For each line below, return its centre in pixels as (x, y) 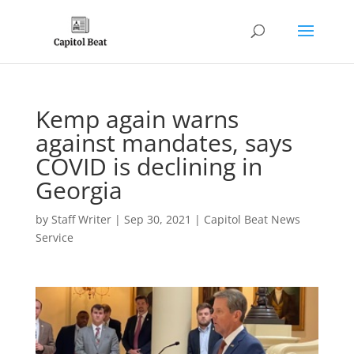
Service (54, 237)
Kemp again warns (137, 119)
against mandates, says (164, 143)
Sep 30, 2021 (157, 219)
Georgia (79, 190)
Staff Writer (81, 219)
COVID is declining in (149, 166)
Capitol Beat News (252, 219)
